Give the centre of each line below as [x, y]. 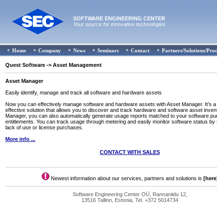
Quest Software [25, 65]
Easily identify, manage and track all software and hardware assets [84, 93]
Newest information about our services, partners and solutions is [126, 178]
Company [50, 50]
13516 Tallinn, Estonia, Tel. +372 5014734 [130, 200]
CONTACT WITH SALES [130, 152]
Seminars [108, 50]
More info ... [20, 139]
